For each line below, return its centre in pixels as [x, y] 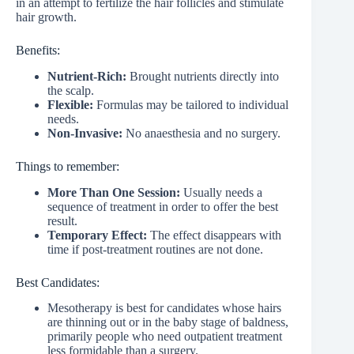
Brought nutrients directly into [204, 76]
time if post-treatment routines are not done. [155, 249]
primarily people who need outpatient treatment [165, 337]
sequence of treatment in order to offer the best [163, 206]
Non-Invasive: [87, 133]
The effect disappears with [216, 235]
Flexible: [70, 104]
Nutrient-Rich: [88, 76]
